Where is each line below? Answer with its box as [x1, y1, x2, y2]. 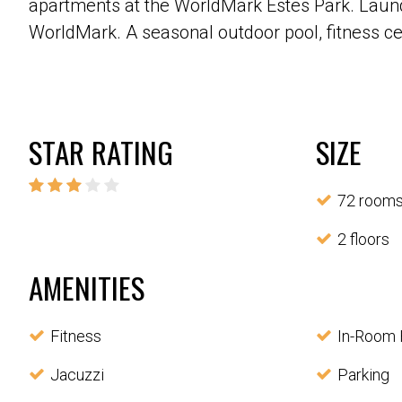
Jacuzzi [50, 365, 104, 384]
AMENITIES [29, 266, 144, 310]
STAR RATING [29, 130, 173, 174]
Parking [336, 365, 389, 384]
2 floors [337, 230, 389, 249]
